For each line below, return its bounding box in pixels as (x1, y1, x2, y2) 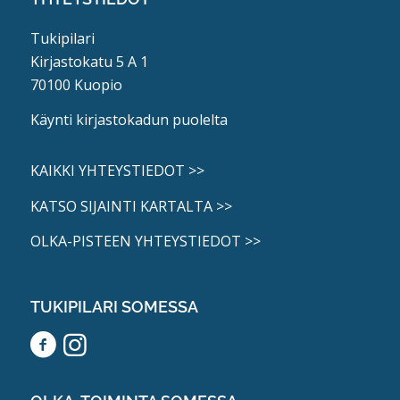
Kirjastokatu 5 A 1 (29, 51, 148, 71)
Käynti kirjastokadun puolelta (29, 110, 228, 130)
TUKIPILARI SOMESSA (29, 297, 198, 317)
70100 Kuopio (29, 74, 122, 95)
